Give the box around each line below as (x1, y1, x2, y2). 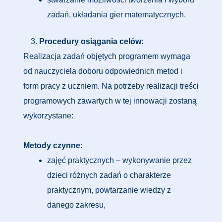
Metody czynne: (23, 141, 83, 150)
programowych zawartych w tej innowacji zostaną (23, 97, 197, 105)
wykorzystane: (23, 111, 73, 120)
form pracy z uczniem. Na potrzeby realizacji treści (23, 82, 199, 90)
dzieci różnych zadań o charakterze (47, 171, 171, 179)
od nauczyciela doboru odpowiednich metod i (23, 67, 182, 75)
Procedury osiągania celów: (39, 37, 144, 46)
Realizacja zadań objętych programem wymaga (23, 52, 190, 60)
